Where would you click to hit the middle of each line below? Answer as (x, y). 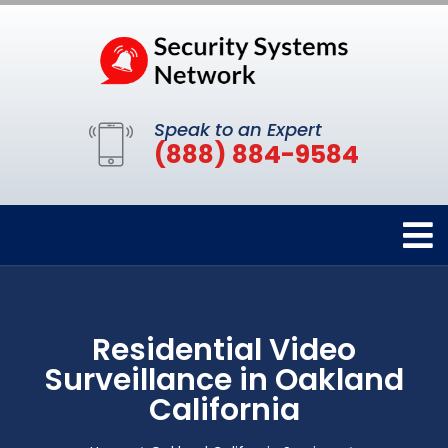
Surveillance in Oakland (224, 380)
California (224, 410)
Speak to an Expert (238, 130)
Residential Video (224, 350)
